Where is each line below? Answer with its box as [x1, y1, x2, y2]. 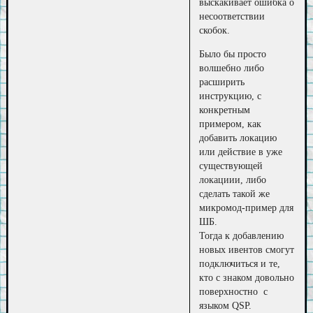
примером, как [199, 118, 262, 129]
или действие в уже [199, 146, 283, 157]
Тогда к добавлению [199, 230, 284, 241]
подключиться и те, [199, 258, 281, 269]
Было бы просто [199, 48, 267, 59]
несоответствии [199, 11, 265, 22]
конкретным [199, 104, 251, 115]
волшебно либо [199, 62, 265, 73]
